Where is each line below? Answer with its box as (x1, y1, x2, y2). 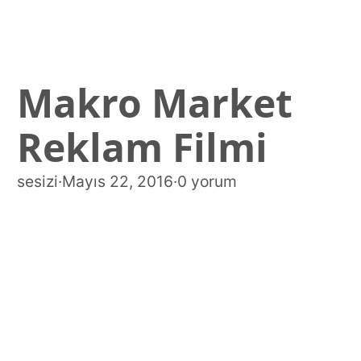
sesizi (16, 172, 58, 192)
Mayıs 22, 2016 (61, 172, 173, 192)
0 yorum (176, 172, 237, 192)
